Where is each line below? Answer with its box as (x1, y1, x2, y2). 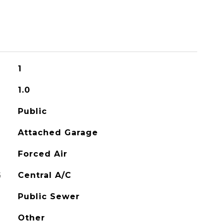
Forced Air (17, 149, 67, 159)
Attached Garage (17, 128, 98, 137)
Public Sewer (17, 192, 80, 201)
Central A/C (17, 170, 71, 180)
